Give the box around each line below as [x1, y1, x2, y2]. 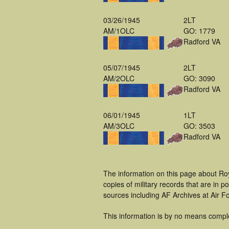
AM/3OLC [103, 121, 134, 131]
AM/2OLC [103, 73, 134, 83]
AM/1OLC [103, 26, 134, 36]
